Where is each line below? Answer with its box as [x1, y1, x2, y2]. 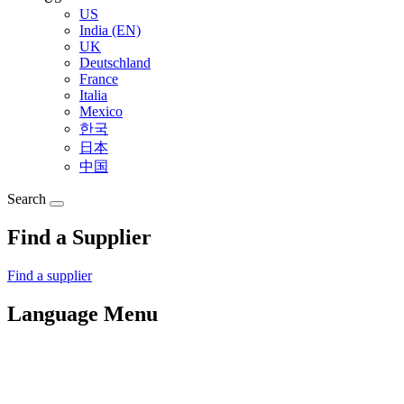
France [79, 71, 118, 87]
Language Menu [7, 302, 158, 326]
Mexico [79, 104, 123, 120]
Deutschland [79, 55, 151, 71]
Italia [79, 87, 107, 104]
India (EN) [79, 23, 141, 39]
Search [7, 191, 46, 207]
